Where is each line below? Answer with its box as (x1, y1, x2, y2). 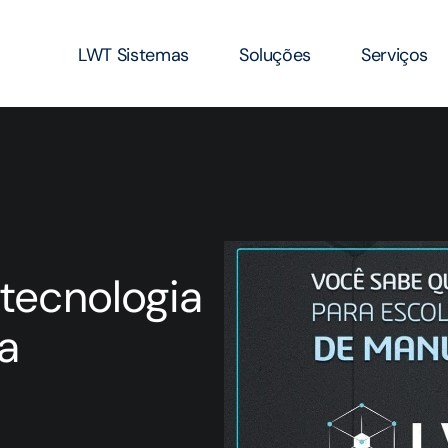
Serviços (361, 43, 429, 67)
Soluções (238, 43, 312, 67)
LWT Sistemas (78, 43, 189, 67)
